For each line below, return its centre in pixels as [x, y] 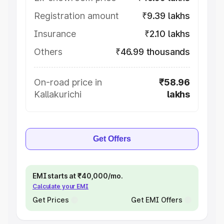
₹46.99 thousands [152, 52]
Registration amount [76, 16]
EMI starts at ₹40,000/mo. [78, 176]
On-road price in [68, 82]
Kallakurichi [58, 94]
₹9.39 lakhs [166, 16]
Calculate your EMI [60, 186]
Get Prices [51, 200]
